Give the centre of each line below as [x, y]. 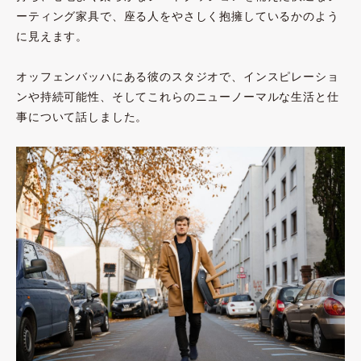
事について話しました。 [82, 116]
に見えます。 [52, 35]
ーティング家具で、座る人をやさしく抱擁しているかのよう [178, 15]
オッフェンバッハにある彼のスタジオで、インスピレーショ [178, 76]
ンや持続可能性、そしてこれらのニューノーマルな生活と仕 [178, 96]
